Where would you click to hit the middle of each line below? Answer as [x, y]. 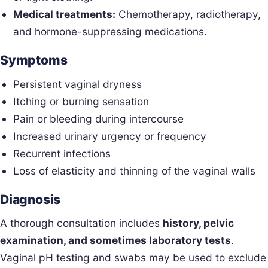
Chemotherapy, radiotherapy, [188, 14]
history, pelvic [198, 223]
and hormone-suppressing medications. [110, 32]
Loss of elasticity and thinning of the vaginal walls [135, 170]
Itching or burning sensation [81, 101]
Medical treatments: [65, 14]
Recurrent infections [62, 153]
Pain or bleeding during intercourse [99, 118]
